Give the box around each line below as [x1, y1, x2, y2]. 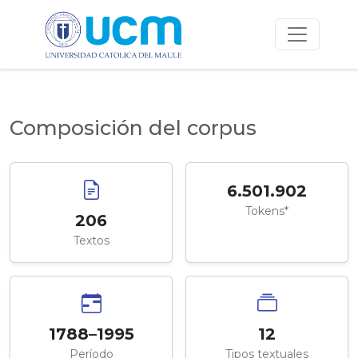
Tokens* [245, 203, 288, 218]
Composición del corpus [10, 115, 257, 140]
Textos [73, 233, 109, 248]
